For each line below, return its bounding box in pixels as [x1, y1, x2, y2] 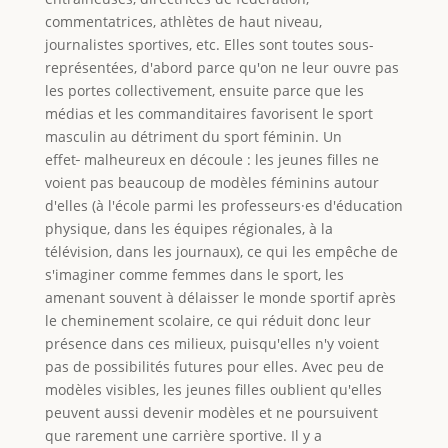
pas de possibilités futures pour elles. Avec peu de [44, 356, 384, 376]
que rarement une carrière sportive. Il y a [44, 425, 322, 445]
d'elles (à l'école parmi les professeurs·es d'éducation [44, 195, 403, 215]
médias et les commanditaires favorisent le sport [44, 103, 373, 123]
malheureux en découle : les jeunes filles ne [79, 149, 379, 169]
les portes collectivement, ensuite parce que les [44, 80, 364, 100]
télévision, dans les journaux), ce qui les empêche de [44, 241, 398, 261]
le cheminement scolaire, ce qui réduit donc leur [44, 310, 371, 330]
